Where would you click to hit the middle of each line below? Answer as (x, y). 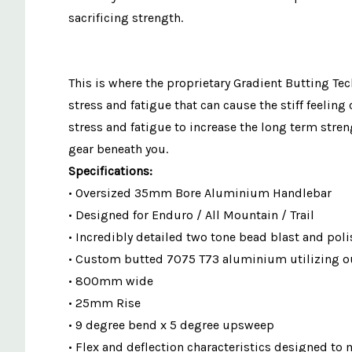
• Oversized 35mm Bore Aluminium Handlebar (200, 192)
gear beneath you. (118, 148)
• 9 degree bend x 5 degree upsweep (171, 324)
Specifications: (110, 170)
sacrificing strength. (126, 17)
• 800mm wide (111, 280)
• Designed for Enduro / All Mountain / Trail (191, 214)
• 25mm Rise (104, 302)
